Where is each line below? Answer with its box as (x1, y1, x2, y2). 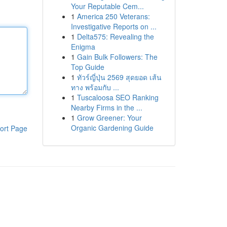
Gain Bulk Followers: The (77, 52, 158, 62)
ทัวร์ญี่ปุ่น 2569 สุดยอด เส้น (77, 72, 162, 82)
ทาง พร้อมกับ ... (70, 82, 119, 92)
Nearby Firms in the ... (70, 102, 142, 112)
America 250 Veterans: (77, 11, 150, 21)
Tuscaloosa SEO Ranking (77, 92, 159, 102)
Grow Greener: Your (77, 112, 142, 123)
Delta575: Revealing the (77, 31, 154, 42)
